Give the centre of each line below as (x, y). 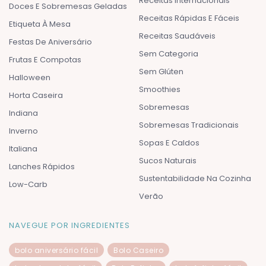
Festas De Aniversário (50, 42)
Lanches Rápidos (42, 166)
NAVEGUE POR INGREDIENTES (69, 225)
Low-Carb (28, 184)
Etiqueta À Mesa (40, 24)
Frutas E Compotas (45, 59)
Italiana (23, 148)
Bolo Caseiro (138, 250)
